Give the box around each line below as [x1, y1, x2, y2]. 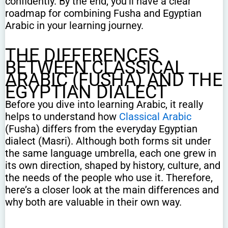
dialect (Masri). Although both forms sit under [5, 134, 211, 147]
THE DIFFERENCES [5, 44, 159, 66]
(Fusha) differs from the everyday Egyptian [5, 122, 197, 135]
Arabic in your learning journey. [5, 19, 144, 32]
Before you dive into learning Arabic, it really [5, 98, 203, 110]
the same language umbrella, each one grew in [5, 147, 216, 159]
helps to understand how [5, 110, 119, 123]
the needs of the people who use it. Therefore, [5, 171, 213, 184]
